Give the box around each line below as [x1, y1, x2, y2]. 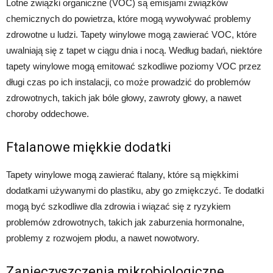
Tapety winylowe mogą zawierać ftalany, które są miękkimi [6, 169, 238, 180]
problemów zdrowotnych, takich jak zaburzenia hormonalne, [6, 216, 244, 227]
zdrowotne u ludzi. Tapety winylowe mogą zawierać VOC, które [6, 29, 257, 40]
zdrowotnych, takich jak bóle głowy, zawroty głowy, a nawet [6, 92, 241, 103]
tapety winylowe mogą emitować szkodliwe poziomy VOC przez [6, 60, 261, 71]
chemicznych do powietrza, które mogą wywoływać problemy [6, 13, 251, 24]
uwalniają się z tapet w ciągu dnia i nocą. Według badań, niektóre [6, 44, 262, 55]
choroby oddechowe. [6, 108, 89, 119]
